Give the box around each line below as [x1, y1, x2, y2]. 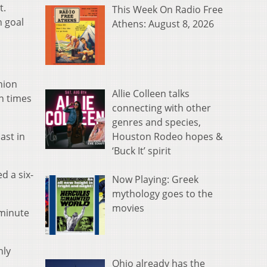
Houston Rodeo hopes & [112, 130, 223, 144]
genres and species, [112, 116, 201, 129]
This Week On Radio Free [112, 3, 223, 17]
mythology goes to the [112, 187, 213, 201]
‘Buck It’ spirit [112, 144, 171, 158]
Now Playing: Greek [112, 173, 198, 187]
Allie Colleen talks [112, 87, 190, 101]
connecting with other [112, 101, 211, 115]
